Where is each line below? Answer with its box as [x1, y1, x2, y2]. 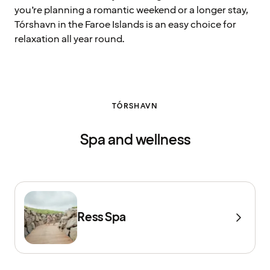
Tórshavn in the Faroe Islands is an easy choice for [14, 17, 236, 31]
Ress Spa [77, 209, 126, 226]
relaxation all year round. [14, 32, 125, 46]
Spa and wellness [80, 130, 190, 150]
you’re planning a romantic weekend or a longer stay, [14, 3, 249, 17]
